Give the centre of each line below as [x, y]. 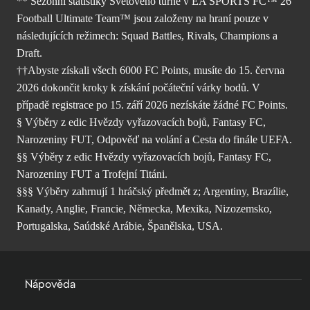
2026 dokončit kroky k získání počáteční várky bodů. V [138, 88]
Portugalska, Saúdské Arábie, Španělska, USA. [120, 226]
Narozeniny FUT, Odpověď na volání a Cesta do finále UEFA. [154, 140]
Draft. [29, 53]
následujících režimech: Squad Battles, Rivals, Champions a [147, 36]
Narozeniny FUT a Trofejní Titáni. [92, 174]
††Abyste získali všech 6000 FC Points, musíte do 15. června [151, 71]
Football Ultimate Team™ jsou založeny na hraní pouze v [143, 19]
